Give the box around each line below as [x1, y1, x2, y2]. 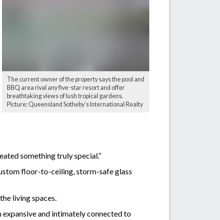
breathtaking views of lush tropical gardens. [7, 92, 123, 100]
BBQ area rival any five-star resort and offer [7, 83, 125, 91]
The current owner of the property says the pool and [7, 75, 144, 83]
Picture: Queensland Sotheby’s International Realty [7, 100, 143, 108]
